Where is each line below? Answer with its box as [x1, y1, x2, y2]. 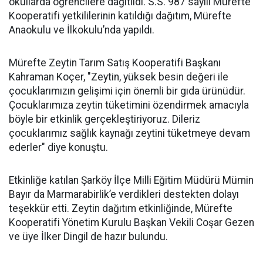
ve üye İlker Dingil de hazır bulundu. [9, 231, 168, 242]
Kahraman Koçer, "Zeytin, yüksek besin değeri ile [9, 71, 228, 83]
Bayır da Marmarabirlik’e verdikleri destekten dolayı [9, 188, 239, 200]
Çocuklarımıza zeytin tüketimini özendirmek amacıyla [9, 99, 249, 111]
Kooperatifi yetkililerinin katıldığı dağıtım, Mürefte [9, 10, 231, 22]
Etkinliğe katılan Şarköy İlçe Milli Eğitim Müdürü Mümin [9, 174, 254, 186]
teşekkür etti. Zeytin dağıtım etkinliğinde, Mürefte [9, 203, 232, 214]
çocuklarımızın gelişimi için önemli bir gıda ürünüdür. [9, 85, 245, 97]
